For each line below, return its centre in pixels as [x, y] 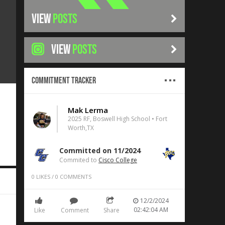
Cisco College [118, 160]
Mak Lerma [88, 110]
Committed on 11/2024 [100, 150]
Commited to [79, 160]
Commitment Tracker [64, 81]
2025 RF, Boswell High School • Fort [118, 119]
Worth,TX [81, 128]
